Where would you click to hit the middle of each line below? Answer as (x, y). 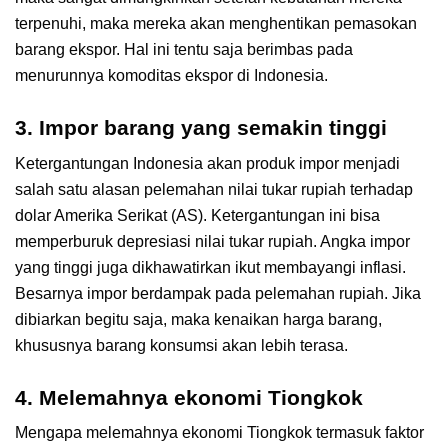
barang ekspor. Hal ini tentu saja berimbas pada (184, 49)
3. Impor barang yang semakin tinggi (201, 127)
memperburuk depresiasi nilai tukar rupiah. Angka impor (212, 241)
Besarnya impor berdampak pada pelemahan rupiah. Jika (218, 293)
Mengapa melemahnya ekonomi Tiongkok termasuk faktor (219, 433)
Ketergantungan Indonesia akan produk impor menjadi (207, 163)
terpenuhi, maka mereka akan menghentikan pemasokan (216, 23)
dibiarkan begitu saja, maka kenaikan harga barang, (198, 319)
